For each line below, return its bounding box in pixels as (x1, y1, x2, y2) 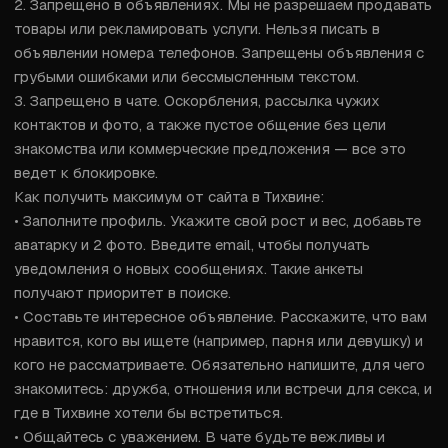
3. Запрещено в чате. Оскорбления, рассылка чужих (14, 91, 380, 110)
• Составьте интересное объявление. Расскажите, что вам (14, 307, 427, 326)
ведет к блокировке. (14, 163, 158, 182)
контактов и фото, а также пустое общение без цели (14, 115, 386, 134)
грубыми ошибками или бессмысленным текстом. (14, 67, 359, 86)
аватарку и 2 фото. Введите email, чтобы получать (14, 235, 370, 254)
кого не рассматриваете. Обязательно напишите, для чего (14, 355, 425, 374)
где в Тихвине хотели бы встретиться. (14, 403, 283, 422)
